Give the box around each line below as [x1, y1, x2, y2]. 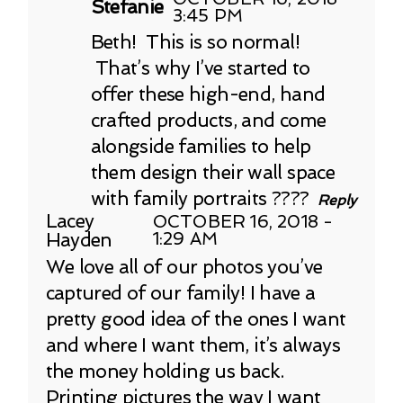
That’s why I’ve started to [90, 56, 310, 79]
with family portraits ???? [90, 186, 309, 210]
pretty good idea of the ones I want [45, 307, 346, 330]
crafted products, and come [90, 108, 327, 131]
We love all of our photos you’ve [45, 255, 323, 278]
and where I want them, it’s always [45, 333, 341, 356]
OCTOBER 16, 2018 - [152, 210, 334, 232]
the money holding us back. [45, 359, 284, 382]
